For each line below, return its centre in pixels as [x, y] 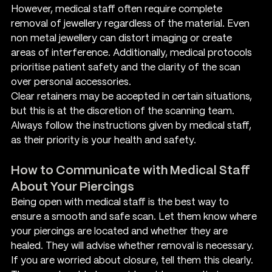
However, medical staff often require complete [118, 9]
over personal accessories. [71, 82]
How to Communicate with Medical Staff [132, 171]
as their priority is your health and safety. [104, 140]
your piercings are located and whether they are [121, 231]
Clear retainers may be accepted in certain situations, [133, 97]
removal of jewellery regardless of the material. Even [131, 24]
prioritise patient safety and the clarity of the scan [127, 67]
